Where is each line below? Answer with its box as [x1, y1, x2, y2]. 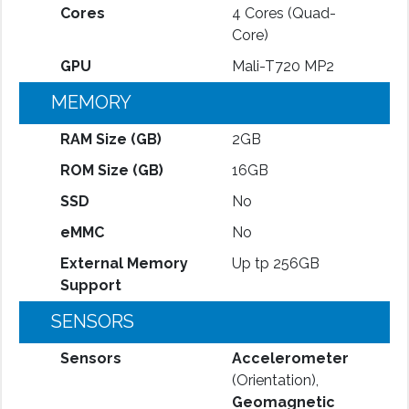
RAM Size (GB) [59, 130, 162, 148]
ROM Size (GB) [59, 161, 163, 179]
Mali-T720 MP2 [231, 57, 334, 75]
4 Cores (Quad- [231, 4, 336, 22]
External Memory [59, 254, 188, 272]
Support [59, 276, 121, 294]
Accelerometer [231, 349, 349, 367]
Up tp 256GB [231, 254, 320, 272]
